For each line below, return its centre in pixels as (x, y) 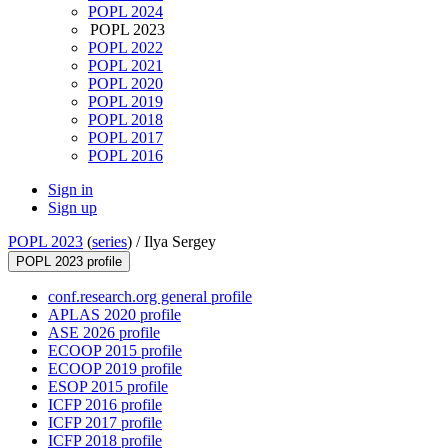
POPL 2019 (125, 102)
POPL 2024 (125, 12)
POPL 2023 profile (69, 262)
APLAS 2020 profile (114, 315)
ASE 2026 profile (104, 333)
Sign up (72, 208)
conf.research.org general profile (150, 297)
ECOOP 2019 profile (115, 369)
